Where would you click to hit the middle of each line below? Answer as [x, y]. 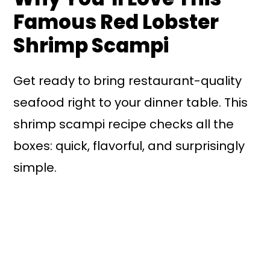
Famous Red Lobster [116, 22]
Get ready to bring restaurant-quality [128, 80]
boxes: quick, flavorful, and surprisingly [129, 146]
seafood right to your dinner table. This [131, 102]
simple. [35, 167]
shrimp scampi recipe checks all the [124, 124]
